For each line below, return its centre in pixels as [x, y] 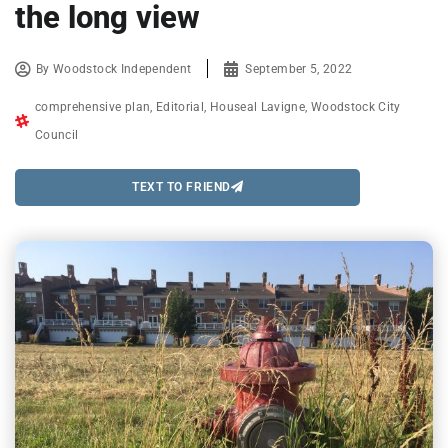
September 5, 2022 [299, 68]
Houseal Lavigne [257, 106]
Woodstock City [355, 106]
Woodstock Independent [122, 68]
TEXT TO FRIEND [181, 187]
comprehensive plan [93, 106]
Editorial [180, 106]
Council [57, 134]
